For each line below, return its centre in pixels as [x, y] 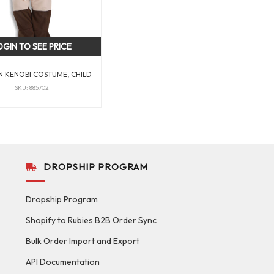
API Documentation [62, 262]
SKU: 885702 [32, 87]
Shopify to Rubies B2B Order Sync [91, 220]
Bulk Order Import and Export [82, 241]
